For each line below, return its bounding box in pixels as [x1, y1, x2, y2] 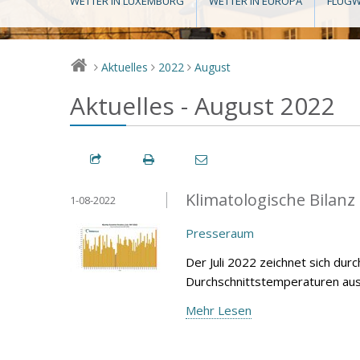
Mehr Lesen [186, 301, 252, 318]
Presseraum [186, 224, 254, 241]
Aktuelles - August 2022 [70, 89, 335, 123]
